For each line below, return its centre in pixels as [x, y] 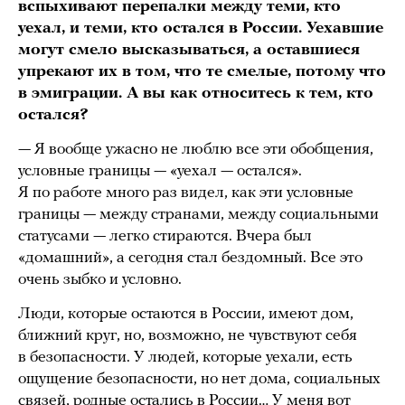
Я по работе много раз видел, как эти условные [186, 193]
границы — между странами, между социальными [198, 214]
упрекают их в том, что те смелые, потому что [202, 71]
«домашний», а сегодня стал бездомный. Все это [190, 258]
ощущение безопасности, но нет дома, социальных [199, 379]
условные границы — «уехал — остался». [160, 171]
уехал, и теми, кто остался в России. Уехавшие [201, 28]
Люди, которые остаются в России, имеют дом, [186, 314]
